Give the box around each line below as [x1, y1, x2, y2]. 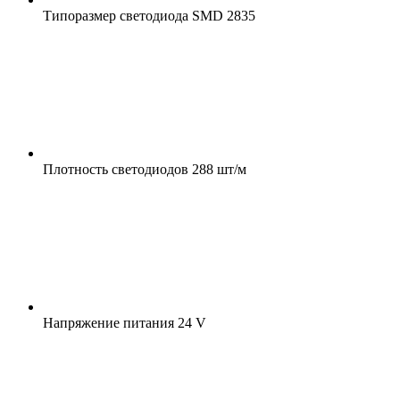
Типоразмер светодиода [43, 7, 188, 23]
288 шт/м [188, 161, 246, 177]
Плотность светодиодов [43, 161, 188, 177]
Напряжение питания [43, 314, 174, 330]
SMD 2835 [188, 7, 255, 23]
